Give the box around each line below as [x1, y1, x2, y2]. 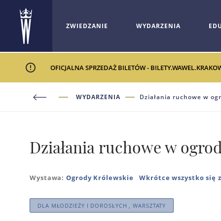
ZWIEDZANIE [66, 21, 109, 30]
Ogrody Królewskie [66, 173, 134, 182]
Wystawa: [30, 173, 67, 182]
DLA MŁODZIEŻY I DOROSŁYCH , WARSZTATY [37, 202, 166, 209]
